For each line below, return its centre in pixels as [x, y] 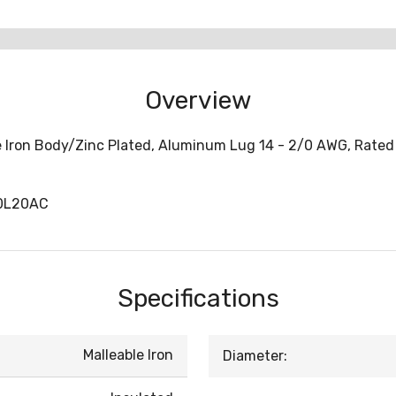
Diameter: [255, 356]
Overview [198, 100]
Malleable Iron [128, 355]
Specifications [198, 298]
